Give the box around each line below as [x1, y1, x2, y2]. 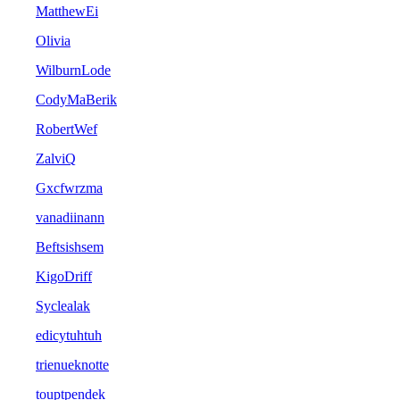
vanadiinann [36, 210, 104, 226]
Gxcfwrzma [36, 180, 103, 196]
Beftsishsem [36, 239, 104, 255]
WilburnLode [36, 62, 111, 79]
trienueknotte [36, 357, 109, 373]
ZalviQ [36, 151, 76, 167]
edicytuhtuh [36, 328, 102, 344]
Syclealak [36, 298, 90, 314]
